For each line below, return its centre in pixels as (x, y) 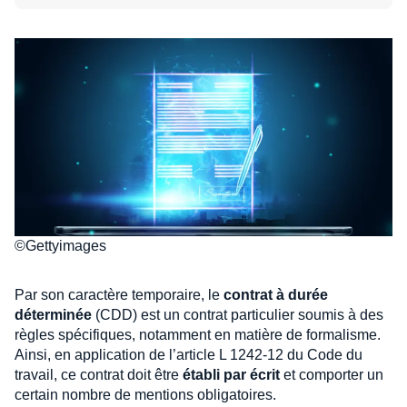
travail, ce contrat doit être (99, 374)
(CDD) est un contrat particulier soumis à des (238, 314)
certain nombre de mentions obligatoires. (145, 394)
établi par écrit (231, 374)
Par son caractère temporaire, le (119, 294)
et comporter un (332, 374)
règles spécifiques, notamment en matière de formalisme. (198, 334)
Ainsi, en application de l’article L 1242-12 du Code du (189, 354)
